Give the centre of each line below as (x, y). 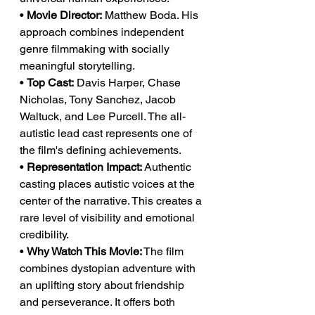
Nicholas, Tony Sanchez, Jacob (99, 99)
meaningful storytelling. (77, 66)
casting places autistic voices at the (109, 184)
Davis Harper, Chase (129, 83)
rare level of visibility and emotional (109, 218)
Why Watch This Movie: (84, 251)
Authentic (168, 167)
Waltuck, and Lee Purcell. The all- (103, 116)
